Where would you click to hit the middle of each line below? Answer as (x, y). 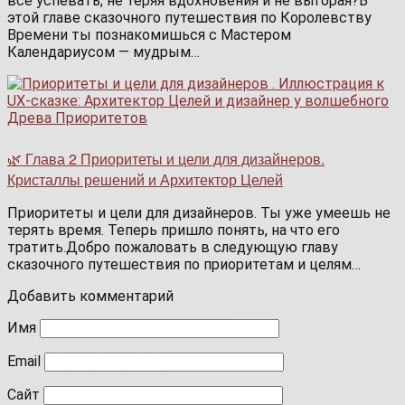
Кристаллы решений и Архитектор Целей (145, 180)
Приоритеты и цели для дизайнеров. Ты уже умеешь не (199, 213)
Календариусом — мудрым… (104, 52)
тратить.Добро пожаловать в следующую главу (173, 248)
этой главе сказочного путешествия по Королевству (189, 18)
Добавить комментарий (90, 297)
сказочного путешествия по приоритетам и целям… (184, 265)
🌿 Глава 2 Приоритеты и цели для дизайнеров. (166, 159)
